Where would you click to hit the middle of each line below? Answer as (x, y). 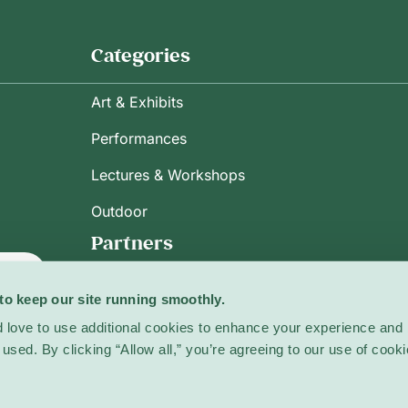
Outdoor (120, 211)
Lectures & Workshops (168, 174)
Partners (133, 242)
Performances (139, 138)
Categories (141, 55)
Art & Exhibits (138, 102)
